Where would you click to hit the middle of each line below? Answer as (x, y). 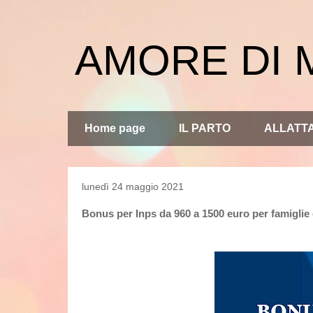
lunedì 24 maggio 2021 (133, 187)
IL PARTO (205, 128)
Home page (115, 128)
